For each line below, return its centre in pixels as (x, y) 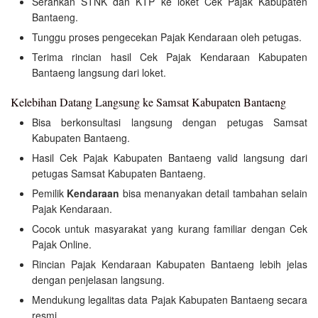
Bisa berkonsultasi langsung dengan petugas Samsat (170, 122)
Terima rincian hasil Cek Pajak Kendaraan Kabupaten (170, 56)
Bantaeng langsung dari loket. (99, 72)
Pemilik (50, 193)
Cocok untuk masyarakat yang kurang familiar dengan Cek (170, 229)
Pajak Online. (62, 245)
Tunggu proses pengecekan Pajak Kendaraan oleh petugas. (167, 37)
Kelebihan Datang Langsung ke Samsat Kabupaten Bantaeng (148, 102)
